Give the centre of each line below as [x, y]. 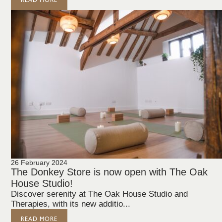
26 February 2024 [39, 163]
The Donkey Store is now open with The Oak [110, 172]
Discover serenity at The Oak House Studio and [100, 194]
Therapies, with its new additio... [71, 204]
